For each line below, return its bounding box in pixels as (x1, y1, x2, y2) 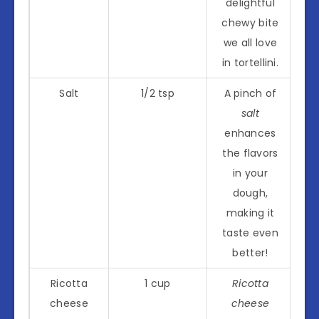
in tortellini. (221, 55, 279, 70)
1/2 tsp (140, 85, 175, 100)
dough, (232, 185, 268, 200)
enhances (224, 125, 276, 140)
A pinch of (224, 85, 277, 100)
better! (232, 245, 268, 260)
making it (226, 205, 275, 220)
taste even (222, 225, 278, 240)
